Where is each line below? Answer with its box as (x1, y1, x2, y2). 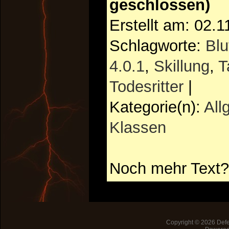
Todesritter (109, 77, 184, 96)
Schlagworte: (109, 36, 205, 55)
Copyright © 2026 (166, 219, 217, 226)
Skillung (154, 57, 210, 75)
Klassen (109, 118, 166, 136)
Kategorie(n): (109, 98, 204, 116)
